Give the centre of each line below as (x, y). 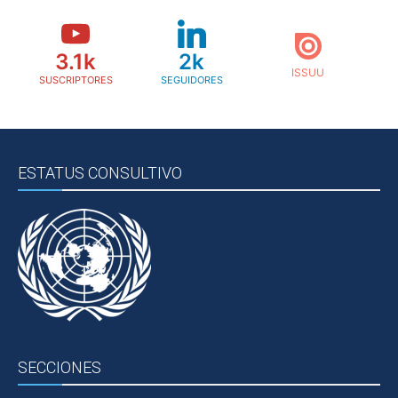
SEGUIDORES (191, 80)
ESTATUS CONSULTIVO (100, 173)
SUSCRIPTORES (76, 80)
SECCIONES (60, 368)
